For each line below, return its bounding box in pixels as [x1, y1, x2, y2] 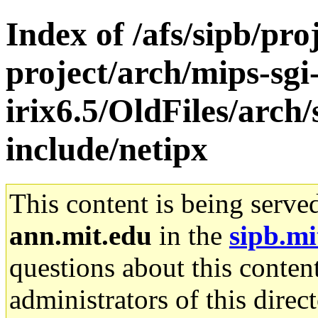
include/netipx [6, 131, 208, 168]
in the [152, 219, 229, 251]
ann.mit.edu [9, 219, 152, 251]
